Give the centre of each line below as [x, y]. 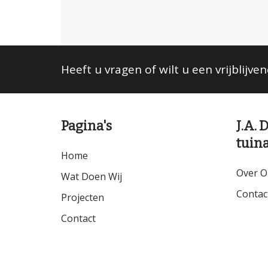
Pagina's [86, 126]
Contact [78, 218]
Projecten [83, 197]
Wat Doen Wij [92, 176]
